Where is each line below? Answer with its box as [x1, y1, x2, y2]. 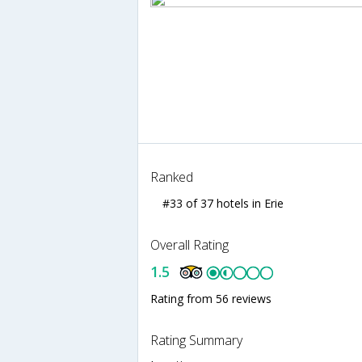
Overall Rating [150, 235, 229, 254]
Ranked [150, 167, 193, 186]
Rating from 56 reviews [150, 290, 271, 306]
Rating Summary [150, 330, 242, 349]
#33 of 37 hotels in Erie [162, 195, 284, 211]
